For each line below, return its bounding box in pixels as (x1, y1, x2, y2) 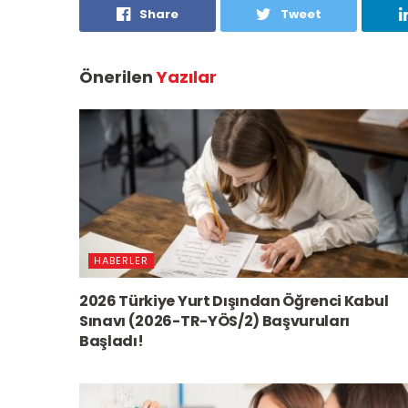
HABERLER (94, 252, 148, 268)
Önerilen (79, 65, 157, 88)
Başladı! (79, 330, 144, 352)
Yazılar (157, 65, 217, 88)
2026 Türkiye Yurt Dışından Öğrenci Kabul (79, 290, 389, 311)
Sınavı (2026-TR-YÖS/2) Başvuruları (79, 310, 351, 331)
